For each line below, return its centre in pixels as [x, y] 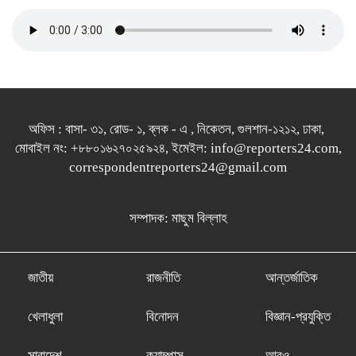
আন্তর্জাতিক [291, 277]
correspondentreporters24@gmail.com [178, 167]
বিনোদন [163, 316]
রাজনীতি [164, 277]
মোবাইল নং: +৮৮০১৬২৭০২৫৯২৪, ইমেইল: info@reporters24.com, [178, 148]
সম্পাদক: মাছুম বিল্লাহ [178, 218]
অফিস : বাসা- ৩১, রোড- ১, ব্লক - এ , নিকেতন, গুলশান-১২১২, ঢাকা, [178, 129]
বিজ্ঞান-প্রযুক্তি [298, 316]
